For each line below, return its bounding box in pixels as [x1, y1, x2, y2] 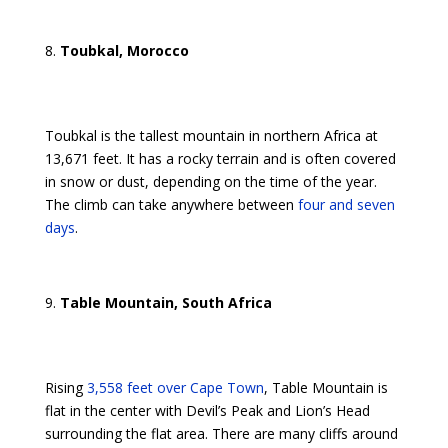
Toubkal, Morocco [59, 41, 189, 60]
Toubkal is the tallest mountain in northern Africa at [44, 126, 378, 145]
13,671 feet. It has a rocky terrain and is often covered [44, 149, 396, 168]
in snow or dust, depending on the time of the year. [44, 172, 377, 191]
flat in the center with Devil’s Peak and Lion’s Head [44, 401, 370, 420]
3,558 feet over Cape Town [86, 378, 264, 397]
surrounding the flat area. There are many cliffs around [44, 424, 398, 443]
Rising [44, 378, 87, 397]
